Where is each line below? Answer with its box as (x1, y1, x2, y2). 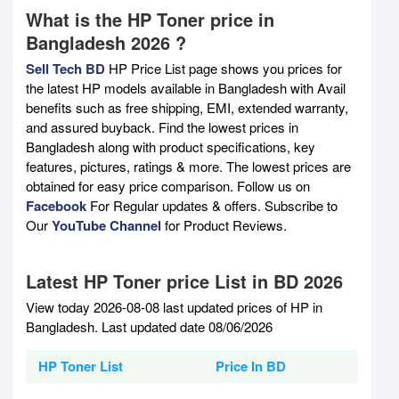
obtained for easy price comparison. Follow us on (26, 175, 310, 195)
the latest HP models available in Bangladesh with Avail (26, 77, 346, 97)
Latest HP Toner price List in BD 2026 (26, 267, 343, 294)
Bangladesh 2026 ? (26, 28, 186, 55)
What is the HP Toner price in (26, 5, 274, 32)
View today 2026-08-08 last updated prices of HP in (26, 297, 322, 316)
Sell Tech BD (26, 58, 105, 78)
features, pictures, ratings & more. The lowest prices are (26, 156, 351, 175)
